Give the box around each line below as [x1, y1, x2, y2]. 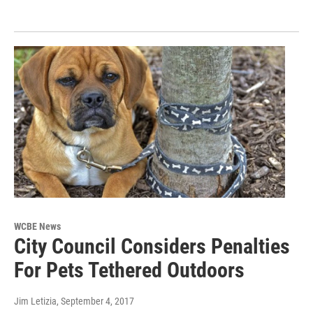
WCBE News [14, 220, 61, 232]
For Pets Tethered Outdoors [14, 257, 245, 282]
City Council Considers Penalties [14, 233, 290, 259]
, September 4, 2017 [57, 295, 134, 307]
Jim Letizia [14, 295, 57, 307]
